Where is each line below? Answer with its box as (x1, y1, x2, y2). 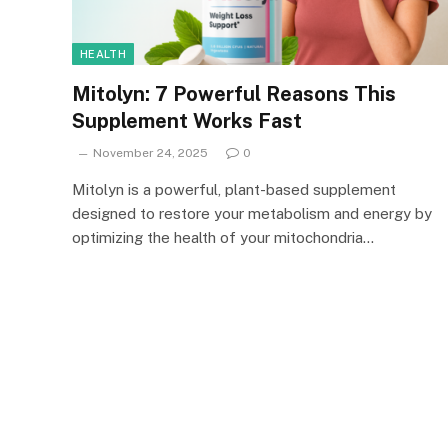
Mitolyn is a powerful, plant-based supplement (72, 180, 396, 198)
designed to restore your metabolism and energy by (72, 204, 432, 222)
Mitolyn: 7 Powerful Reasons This (72, 81, 396, 106)
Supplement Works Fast (72, 108, 302, 133)
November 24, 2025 (93, 145, 208, 160)
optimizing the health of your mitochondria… (72, 228, 374, 246)
